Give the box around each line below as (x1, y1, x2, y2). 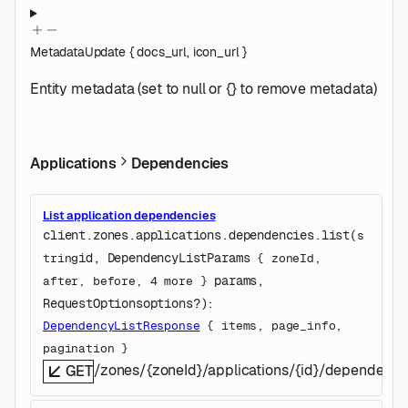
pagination (43, 341, 115, 357)
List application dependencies (43, 208, 216, 224)
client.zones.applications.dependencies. (43, 227, 321, 244)
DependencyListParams (107, 250, 250, 267)
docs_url (137, 44, 188, 61)
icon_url (192, 44, 240, 61)
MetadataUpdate (30, 44, 126, 61)
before (92, 273, 136, 290)
